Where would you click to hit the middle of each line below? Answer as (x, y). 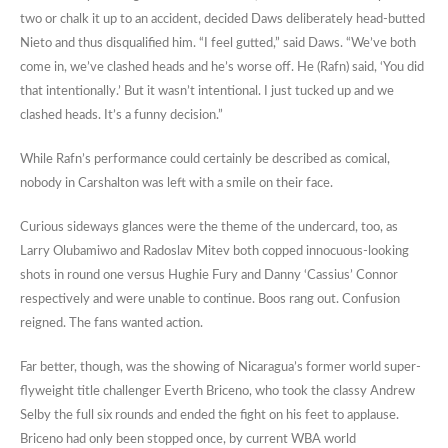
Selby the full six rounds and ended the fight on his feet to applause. (209, 416)
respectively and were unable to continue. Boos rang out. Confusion (210, 300)
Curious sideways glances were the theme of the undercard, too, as (209, 228)
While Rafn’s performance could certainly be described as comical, (205, 160)
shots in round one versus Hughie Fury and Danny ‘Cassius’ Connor (209, 276)
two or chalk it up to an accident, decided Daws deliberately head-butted (222, 20)
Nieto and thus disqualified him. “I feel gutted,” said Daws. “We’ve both (218, 44)
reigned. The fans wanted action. (111, 324)
